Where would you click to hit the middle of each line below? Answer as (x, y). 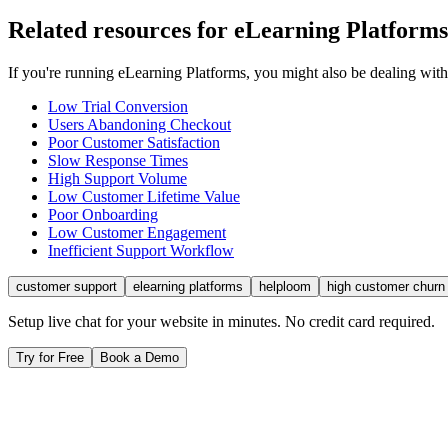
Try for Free (50, 357)
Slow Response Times (118, 160)
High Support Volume (117, 178)
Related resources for (121, 29)
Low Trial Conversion (118, 106)
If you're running (63, 72)
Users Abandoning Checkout (139, 124)
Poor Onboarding (103, 214)
